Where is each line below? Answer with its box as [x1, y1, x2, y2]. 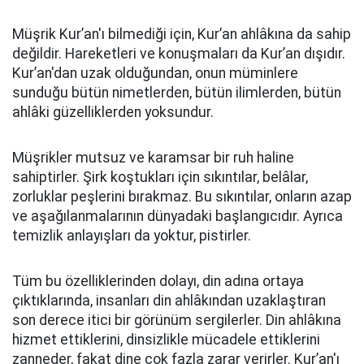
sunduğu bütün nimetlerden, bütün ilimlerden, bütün [12, 84, 341, 101]
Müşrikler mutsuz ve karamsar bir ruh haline [12, 149, 294, 166]
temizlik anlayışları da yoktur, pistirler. [12, 227, 251, 244]
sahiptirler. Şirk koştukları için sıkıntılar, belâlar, [12, 169, 308, 185]
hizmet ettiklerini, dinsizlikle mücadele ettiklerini [12, 331, 320, 348]
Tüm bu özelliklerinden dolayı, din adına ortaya [12, 273, 304, 289]
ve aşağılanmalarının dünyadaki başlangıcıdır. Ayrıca [12, 208, 343, 224]
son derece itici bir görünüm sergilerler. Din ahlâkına [12, 312, 341, 328]
